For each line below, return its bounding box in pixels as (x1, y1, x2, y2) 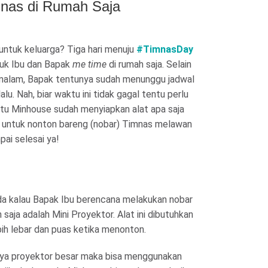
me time (72, 59, 106, 71)
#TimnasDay (136, 44, 193, 56)
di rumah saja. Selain (106, 59, 191, 71)
